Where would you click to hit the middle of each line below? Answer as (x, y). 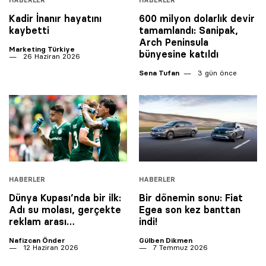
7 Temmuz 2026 (179, 247)
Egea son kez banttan (190, 209)
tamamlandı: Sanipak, (189, 30)
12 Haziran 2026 (50, 247)
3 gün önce (216, 72)
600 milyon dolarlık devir (197, 18)
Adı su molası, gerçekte (65, 209)
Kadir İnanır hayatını (55, 18)
